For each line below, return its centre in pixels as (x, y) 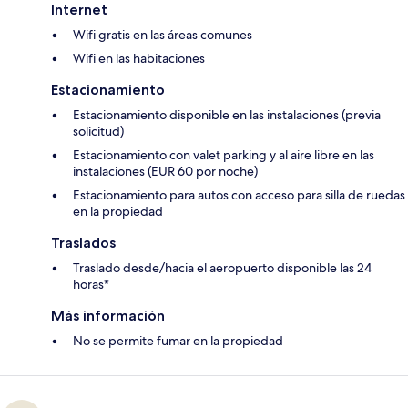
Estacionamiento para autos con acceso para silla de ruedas (239, 194)
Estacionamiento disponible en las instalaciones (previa (227, 114)
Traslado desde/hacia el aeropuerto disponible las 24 (222, 267)
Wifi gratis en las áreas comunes (163, 34)
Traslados (83, 242)
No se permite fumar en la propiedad (178, 340)
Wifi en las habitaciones (139, 58)
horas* (91, 284)
